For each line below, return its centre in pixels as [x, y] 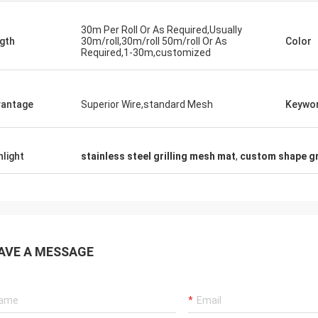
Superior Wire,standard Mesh [147, 104]
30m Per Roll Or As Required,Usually [161, 30]
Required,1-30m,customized [146, 53]
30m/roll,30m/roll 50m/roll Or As [154, 41]
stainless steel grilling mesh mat [158, 156]
